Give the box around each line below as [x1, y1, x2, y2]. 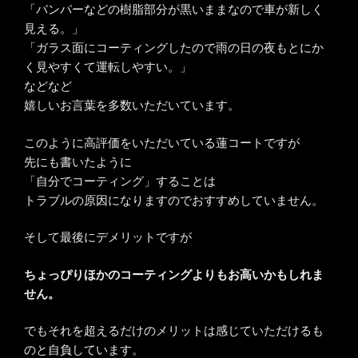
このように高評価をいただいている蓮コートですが [24, 135, 300, 149]
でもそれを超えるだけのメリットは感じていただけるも [24, 324, 324, 338]
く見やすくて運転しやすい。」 [24, 60, 192, 74]
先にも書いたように [24, 154, 132, 169]
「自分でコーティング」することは [24, 173, 216, 188]
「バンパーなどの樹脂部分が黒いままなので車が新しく [24, 2, 324, 17]
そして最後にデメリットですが [24, 230, 192, 245]
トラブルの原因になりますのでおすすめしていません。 [24, 193, 324, 207]
